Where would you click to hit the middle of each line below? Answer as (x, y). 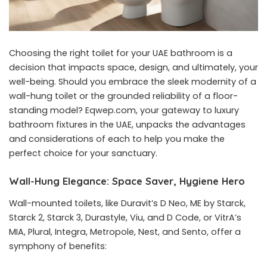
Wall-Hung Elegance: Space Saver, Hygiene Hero (127, 181)
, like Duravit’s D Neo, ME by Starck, (173, 204)
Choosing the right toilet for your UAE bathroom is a (121, 53)
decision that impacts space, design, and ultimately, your (133, 67)
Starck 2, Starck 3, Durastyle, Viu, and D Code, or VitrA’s (125, 218)
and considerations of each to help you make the (117, 139)
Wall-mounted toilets (55, 204)
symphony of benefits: (58, 246)
